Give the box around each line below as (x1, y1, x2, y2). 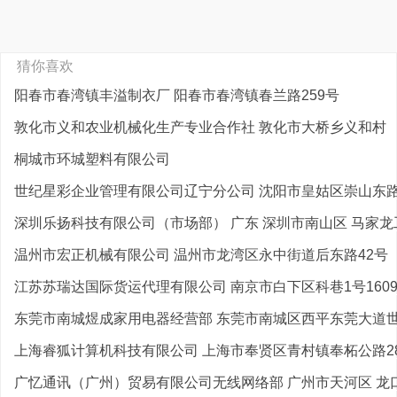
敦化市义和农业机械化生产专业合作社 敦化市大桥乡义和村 (14, 120, 386, 135)
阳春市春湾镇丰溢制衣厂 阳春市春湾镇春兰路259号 (14, 88, 339, 103)
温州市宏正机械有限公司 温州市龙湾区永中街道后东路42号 (14, 247, 388, 262)
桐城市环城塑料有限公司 (14, 152, 170, 167)
